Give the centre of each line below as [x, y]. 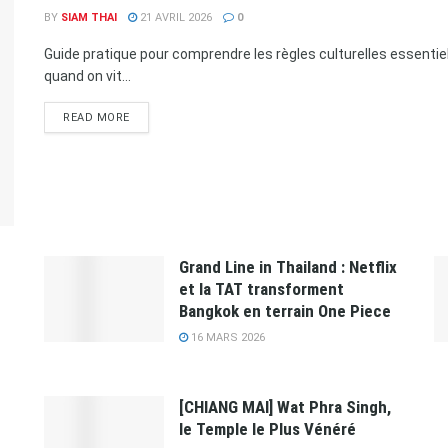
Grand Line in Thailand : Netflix [288, 266]
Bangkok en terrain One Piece [285, 310]
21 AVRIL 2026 [174, 17]
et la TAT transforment [261, 288]
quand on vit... [87, 75]
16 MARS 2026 [226, 337]
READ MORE [96, 117]
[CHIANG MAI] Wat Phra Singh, [285, 406]
